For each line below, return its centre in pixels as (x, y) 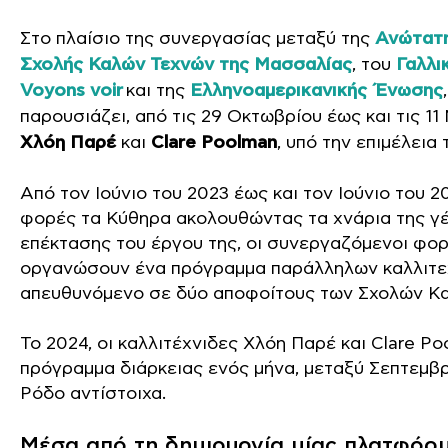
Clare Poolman (211, 143)
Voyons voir (71, 91)
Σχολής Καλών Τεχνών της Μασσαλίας (186, 65)
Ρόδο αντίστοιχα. (93, 393)
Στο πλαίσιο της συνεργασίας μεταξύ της (197, 38)
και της (156, 90)
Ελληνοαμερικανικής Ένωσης (316, 91)
